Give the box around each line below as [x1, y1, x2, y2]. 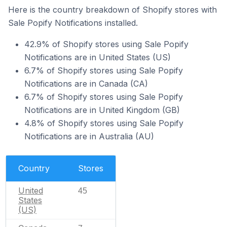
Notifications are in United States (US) [24, 52, 171, 62]
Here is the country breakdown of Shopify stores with [8, 4, 217, 15]
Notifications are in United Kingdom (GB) [24, 104, 180, 115]
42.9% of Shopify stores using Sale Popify [24, 39, 188, 49]
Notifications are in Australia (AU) [24, 131, 154, 141]
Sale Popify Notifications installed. [8, 17, 138, 28]
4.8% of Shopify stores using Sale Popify [24, 118, 183, 128]
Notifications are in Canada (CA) [24, 78, 148, 89]
